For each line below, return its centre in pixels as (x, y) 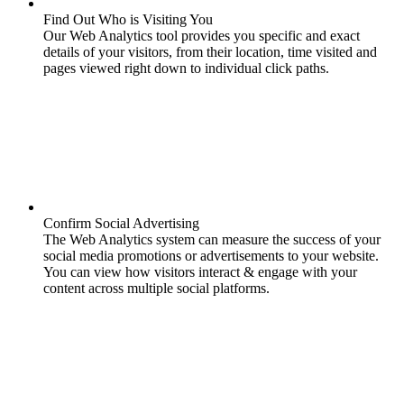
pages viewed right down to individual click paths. (186, 68)
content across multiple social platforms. (156, 288)
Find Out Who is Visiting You (128, 19)
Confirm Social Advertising (121, 223)
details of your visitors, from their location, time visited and (210, 51)
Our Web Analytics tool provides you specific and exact (202, 35)
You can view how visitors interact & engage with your (200, 271)
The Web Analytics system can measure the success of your (212, 239)
